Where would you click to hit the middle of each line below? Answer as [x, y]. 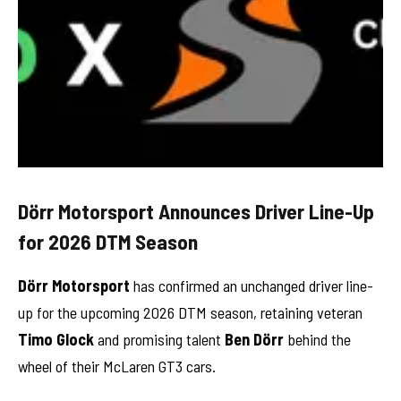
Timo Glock [56, 339]
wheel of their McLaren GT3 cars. [117, 366]
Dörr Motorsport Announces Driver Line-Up [196, 211]
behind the [317, 339]
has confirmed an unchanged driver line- [252, 285]
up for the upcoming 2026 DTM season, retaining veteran [190, 312]
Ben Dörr [254, 339]
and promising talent [159, 339]
